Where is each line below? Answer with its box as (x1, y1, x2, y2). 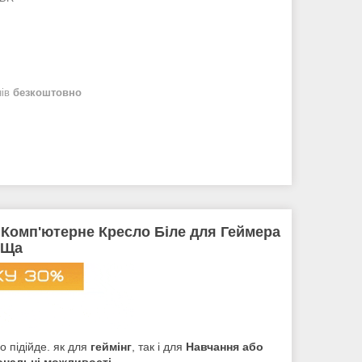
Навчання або (183, 339, 263, 353)
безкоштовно (13, 86, 82, 99)
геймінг (90, 339, 132, 353)
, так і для (132, 339, 183, 353)
